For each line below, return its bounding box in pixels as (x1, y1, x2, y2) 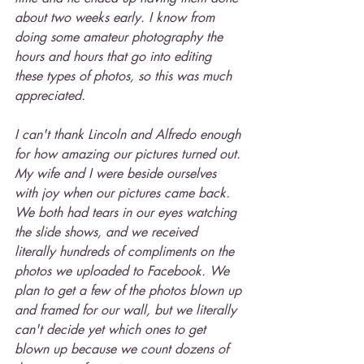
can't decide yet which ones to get (15, 321, 210, 338)
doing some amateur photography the (15, 28, 227, 45)
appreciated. (15, 87, 85, 104)
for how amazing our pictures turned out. (15, 145, 245, 162)
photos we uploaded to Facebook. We (15, 262, 233, 279)
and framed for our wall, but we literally (15, 301, 240, 318)
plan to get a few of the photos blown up (15, 282, 245, 299)
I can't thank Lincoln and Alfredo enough (15, 126, 245, 143)
